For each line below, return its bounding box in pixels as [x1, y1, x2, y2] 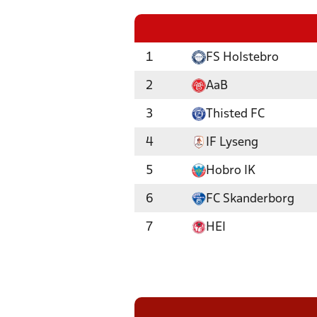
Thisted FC [206, 108, 265, 120]
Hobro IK [206, 165, 255, 177]
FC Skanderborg [206, 193, 294, 205]
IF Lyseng [206, 137, 258, 149]
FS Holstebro [206, 52, 279, 64]
